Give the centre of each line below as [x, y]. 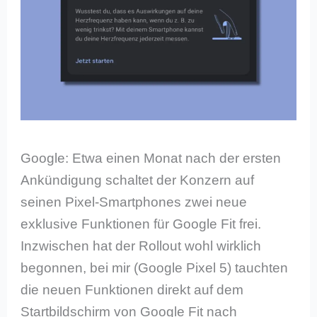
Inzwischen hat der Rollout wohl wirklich [141, 246]
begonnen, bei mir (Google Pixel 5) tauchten [155, 268]
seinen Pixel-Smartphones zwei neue [134, 202]
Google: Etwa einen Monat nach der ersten [151, 158]
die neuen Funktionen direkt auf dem [132, 290]
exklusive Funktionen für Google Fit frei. [141, 224]
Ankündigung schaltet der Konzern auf [138, 180]
